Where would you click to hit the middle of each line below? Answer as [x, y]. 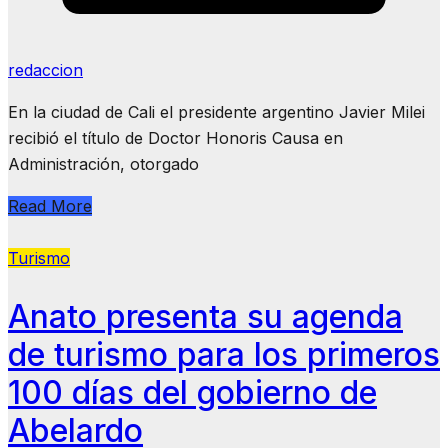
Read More [50, 206]
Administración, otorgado [103, 164]
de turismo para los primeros [224, 354]
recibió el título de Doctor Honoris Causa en [175, 138]
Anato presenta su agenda [205, 316]
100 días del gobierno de [192, 392]
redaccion [45, 70]
